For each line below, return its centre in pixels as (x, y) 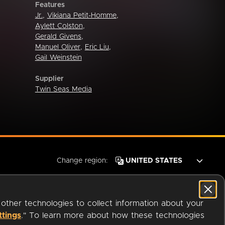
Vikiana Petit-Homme (82, 15)
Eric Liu (97, 47)
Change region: (82, 161)
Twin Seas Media (63, 89)
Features (50, 5)
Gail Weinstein (58, 58)
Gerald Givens (58, 36)
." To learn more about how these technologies (113, 215)
